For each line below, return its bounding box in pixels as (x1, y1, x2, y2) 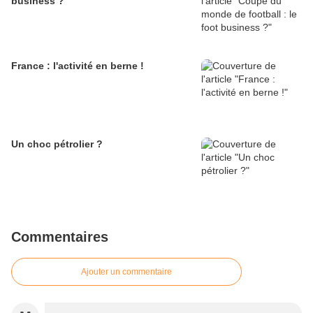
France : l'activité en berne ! (11, 60, 144, 71)
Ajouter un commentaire (81, 267, 172, 277)
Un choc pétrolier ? (11, 138, 103, 150)
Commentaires (11, 229, 108, 245)
